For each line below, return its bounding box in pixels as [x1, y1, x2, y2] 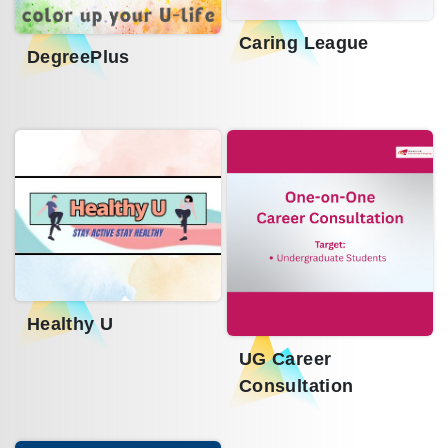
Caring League [239, 33, 369, 54]
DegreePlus [27, 46, 130, 67]
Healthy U [27, 314, 114, 335]
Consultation [239, 376, 354, 397]
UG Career [239, 349, 332, 370]
